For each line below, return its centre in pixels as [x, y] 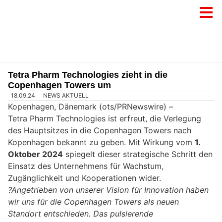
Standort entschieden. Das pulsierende [81, 214]
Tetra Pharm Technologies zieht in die [88, 75]
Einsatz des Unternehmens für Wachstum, [86, 166]
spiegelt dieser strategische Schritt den [138, 154]
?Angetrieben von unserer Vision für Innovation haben [108, 190]
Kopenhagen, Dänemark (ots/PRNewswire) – [90, 107]
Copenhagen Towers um [59, 85]
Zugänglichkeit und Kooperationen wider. [84, 178]
